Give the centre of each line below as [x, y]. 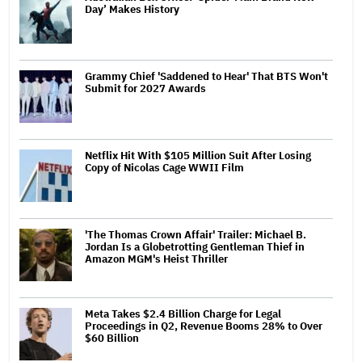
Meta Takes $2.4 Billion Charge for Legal [183, 314]
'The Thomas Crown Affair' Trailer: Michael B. [196, 234]
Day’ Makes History [132, 9]
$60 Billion [112, 338]
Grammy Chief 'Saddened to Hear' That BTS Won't [206, 76]
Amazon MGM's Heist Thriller [156, 259]
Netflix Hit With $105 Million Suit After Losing [198, 155]
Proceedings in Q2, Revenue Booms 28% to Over [204, 326]
